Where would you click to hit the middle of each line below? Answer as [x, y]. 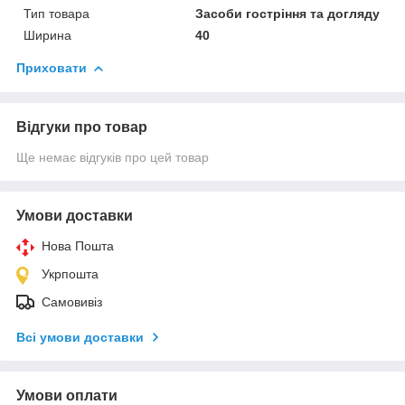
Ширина [47, 35]
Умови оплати [67, 395]
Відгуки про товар [82, 127]
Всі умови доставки [80, 337]
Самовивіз [72, 301]
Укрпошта [70, 273]
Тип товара [57, 13]
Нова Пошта [78, 245]
